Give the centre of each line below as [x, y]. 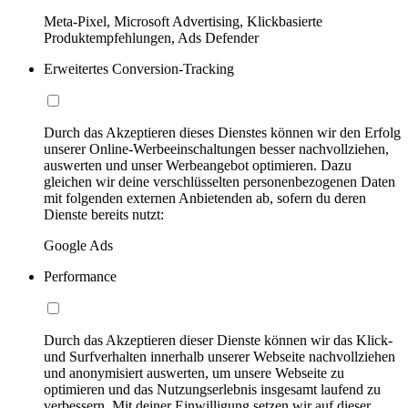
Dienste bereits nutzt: [104, 215]
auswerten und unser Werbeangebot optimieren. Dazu [198, 166]
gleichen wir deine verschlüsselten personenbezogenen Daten [219, 182]
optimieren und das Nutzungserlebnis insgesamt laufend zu [212, 390]
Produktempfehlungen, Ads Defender [151, 38]
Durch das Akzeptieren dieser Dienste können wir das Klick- [218, 341]
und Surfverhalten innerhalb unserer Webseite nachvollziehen [219, 357]
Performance [80, 277]
